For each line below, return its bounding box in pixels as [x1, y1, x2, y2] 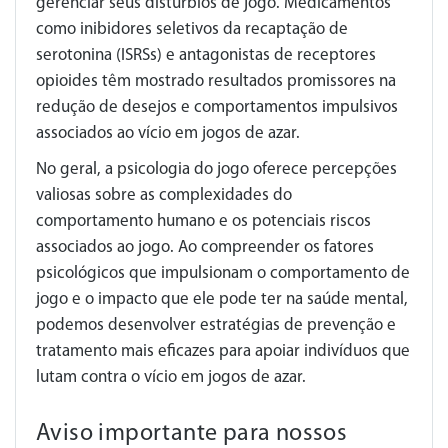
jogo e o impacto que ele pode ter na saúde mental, [36, 290, 408, 308]
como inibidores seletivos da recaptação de [36, 20, 348, 38]
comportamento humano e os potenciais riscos [36, 212, 371, 230]
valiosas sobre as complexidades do [36, 186, 292, 204]
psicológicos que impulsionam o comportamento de [36, 264, 410, 282]
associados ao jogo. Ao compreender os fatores [36, 238, 374, 256]
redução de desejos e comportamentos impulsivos [36, 98, 398, 116]
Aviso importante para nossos [36, 421, 348, 446]
